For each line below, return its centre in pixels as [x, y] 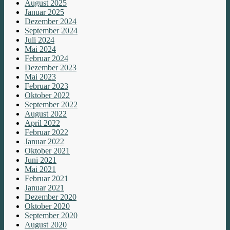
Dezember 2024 [51, 22]
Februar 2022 [46, 132]
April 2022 [42, 123]
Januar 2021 [44, 188]
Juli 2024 [40, 40]
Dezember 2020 [51, 197]
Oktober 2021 [47, 151]
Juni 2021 [41, 160]
